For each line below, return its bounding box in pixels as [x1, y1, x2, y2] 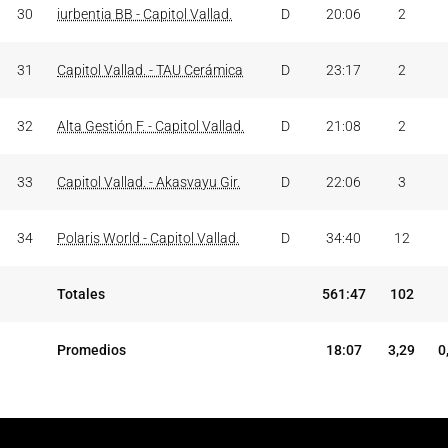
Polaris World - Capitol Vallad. [57, 230, 239, 246]
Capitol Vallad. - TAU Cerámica [57, 62, 243, 78]
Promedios [57, 342, 126, 358]
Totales [57, 286, 105, 302]
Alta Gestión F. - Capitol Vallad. [57, 118, 244, 134]
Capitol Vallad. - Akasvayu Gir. [57, 174, 240, 190]
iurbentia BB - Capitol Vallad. [57, 6, 232, 22]
